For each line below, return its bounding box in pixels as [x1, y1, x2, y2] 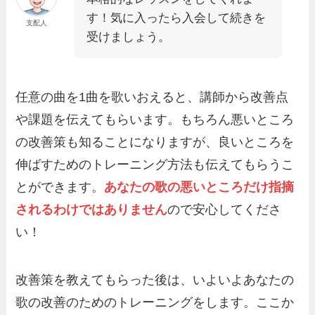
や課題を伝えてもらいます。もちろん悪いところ [15, 112, 295, 127]
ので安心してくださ [167, 202, 282, 217]
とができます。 [15, 180, 105, 195]
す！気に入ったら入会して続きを [86, 11, 266, 25]
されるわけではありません [15, 202, 168, 217]
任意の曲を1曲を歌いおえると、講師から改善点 [15, 90, 289, 105]
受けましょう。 [86, 30, 171, 44]
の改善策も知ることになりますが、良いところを [15, 135, 295, 150]
